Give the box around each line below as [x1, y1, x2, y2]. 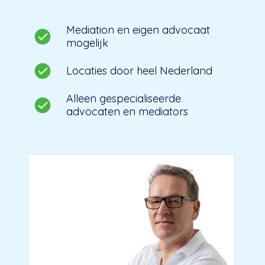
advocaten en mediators [66, 105, 188, 118]
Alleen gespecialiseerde [66, 92, 181, 105]
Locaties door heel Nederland [66, 64, 212, 77]
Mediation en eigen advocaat [66, 23, 210, 37]
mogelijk [66, 36, 108, 50]
